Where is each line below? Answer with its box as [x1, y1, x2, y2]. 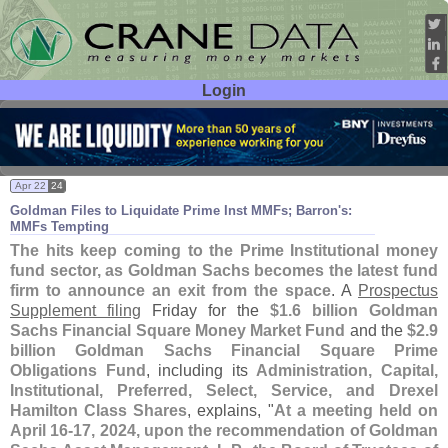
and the [345, 321, 407, 340]
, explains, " [187, 401, 274, 420]
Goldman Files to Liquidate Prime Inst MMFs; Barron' [10, 203, 341, 219]
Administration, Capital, [256, 361, 439, 380]
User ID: [41, 110, 100, 129]
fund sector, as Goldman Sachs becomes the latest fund [10, 261, 438, 280]
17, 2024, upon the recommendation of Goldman [73, 421, 439, 440]
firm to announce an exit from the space [10, 281, 331, 300]
